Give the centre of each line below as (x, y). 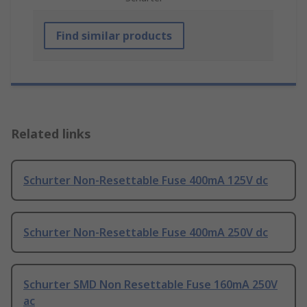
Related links (51, 134)
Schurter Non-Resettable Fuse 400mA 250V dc (146, 233)
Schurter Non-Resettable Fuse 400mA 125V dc (146, 181)
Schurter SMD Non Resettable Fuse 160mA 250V (150, 285)
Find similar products (114, 36)
